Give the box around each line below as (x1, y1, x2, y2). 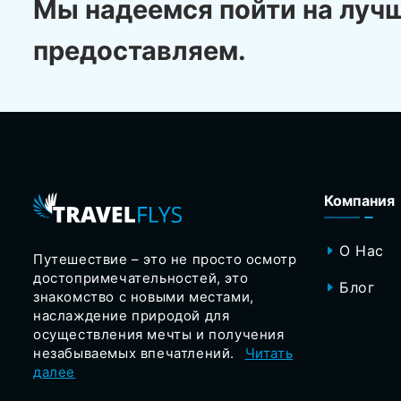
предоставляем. (33, 34, 246, 66)
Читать (244, 344, 294, 362)
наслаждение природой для (33, 306, 230, 324)
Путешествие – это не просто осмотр (33, 250, 297, 268)
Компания (324, 191, 395, 209)
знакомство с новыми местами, (33, 287, 254, 305)
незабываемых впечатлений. (33, 344, 239, 362)
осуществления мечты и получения (33, 325, 285, 343)
